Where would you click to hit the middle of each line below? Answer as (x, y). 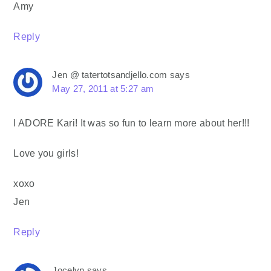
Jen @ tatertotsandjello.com (110, 75)
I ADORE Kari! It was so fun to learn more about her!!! (132, 123)
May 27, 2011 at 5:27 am (103, 89)
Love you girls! (46, 153)
